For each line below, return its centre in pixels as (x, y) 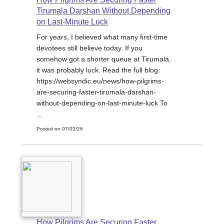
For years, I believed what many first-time (102, 37)
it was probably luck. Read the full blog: (98, 70)
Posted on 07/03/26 (59, 129)
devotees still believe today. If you (89, 48)
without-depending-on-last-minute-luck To (102, 103)
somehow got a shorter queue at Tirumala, (103, 59)
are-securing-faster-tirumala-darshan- (96, 92)
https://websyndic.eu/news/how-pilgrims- (100, 81)
